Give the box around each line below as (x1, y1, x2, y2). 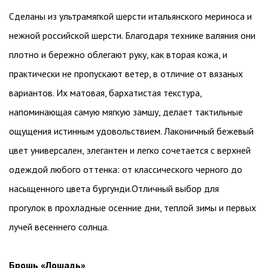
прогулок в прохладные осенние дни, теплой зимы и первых (9, 201, 256, 214)
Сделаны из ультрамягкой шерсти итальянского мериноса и (9, 10, 252, 22)
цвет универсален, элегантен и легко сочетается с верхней (9, 144, 251, 156)
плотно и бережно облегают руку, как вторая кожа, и (9, 48, 227, 60)
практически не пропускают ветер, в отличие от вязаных (9, 67, 243, 80)
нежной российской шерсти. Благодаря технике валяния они (9, 29, 255, 41)
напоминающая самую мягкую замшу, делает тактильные (9, 105, 243, 118)
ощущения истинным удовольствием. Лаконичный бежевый (9, 124, 254, 137)
